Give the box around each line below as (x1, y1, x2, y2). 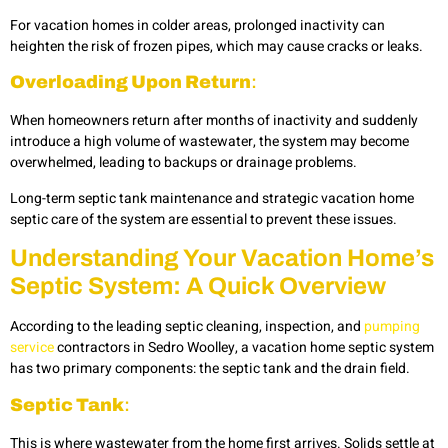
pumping (364, 316, 420, 338)
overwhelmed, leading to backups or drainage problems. (10, 152, 357, 174)
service (10, 337, 54, 359)
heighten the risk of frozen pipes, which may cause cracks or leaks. (10, 35, 423, 57)
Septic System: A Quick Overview (10, 273, 386, 300)
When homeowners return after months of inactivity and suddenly (10, 110, 418, 132)
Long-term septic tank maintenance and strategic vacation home (10, 187, 414, 209)
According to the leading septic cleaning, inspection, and (10, 316, 364, 338)
